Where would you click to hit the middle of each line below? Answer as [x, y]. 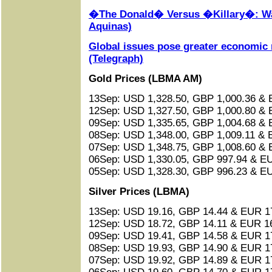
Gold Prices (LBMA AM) [145, 79]
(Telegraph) [116, 59]
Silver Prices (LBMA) [139, 192]
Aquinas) [110, 26]
